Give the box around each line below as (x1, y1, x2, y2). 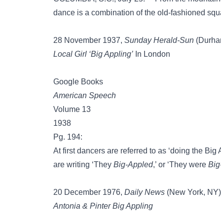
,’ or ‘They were (153, 160, 208, 169)
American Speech (53, 91, 116, 100)
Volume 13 (53, 105, 91, 113)
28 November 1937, (53, 36, 124, 44)
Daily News (124, 188, 165, 196)
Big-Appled (113, 160, 153, 169)
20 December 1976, (53, 188, 124, 196)
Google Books (53, 77, 103, 86)
